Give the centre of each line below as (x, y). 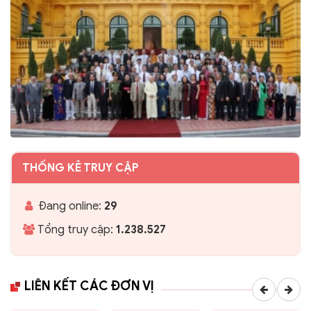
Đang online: (70, 207)
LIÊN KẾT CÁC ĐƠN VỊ (89, 286)
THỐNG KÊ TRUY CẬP (81, 168)
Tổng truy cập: (76, 230)
